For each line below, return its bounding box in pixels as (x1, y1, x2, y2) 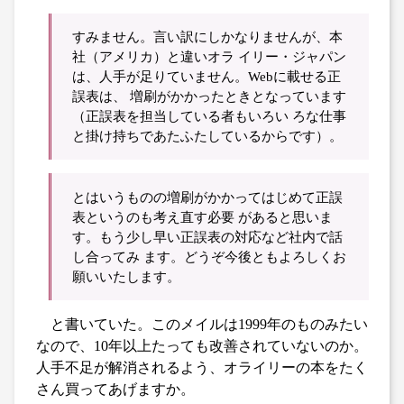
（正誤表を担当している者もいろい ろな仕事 (72, 108, 347, 124)
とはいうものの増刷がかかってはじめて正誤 (72, 188, 344, 205)
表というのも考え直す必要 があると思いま (72, 208, 334, 225)
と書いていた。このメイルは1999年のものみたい (50, 316, 368, 332)
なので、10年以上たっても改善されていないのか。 (36, 337, 368, 353)
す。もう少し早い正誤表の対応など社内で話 (72, 228, 344, 244)
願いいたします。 (72, 268, 181, 284)
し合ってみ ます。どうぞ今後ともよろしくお (72, 248, 347, 264)
